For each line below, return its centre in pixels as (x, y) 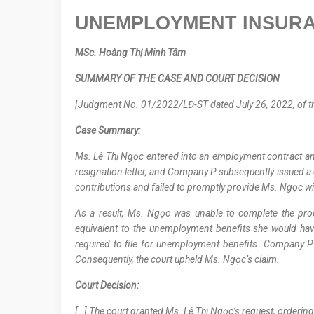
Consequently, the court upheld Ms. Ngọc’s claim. (179, 260)
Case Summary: (110, 131)
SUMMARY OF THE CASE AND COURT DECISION (177, 79)
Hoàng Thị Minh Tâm (143, 53)
